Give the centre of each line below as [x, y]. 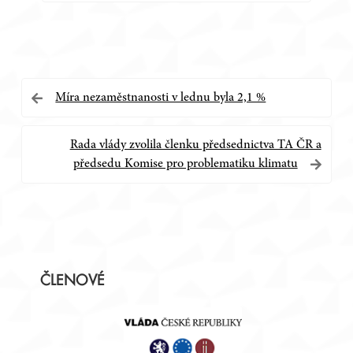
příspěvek [69, 168]
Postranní [70, 261]
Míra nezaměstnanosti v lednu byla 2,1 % [161, 98]
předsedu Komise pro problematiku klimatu [185, 164]
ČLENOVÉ [73, 281]
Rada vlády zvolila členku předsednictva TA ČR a [195, 145]
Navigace [65, 96]
